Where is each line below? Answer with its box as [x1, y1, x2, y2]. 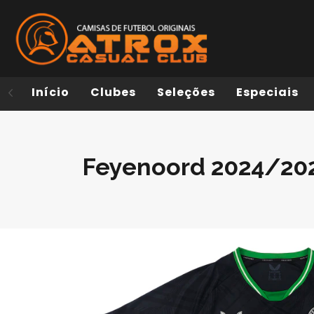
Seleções [157, 84, 215, 100]
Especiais [236, 84, 299, 100]
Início [32, 84, 69, 100]
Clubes [90, 84, 136, 100]
